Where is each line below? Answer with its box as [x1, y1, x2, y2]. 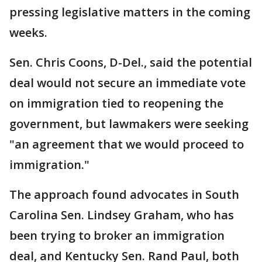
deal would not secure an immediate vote [9, 75, 246, 91]
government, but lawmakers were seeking [9, 116, 249, 132]
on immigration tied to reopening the [9, 95, 223, 112]
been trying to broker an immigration [9, 227, 225, 244]
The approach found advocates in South [9, 187, 239, 203]
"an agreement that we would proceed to [9, 136, 244, 153]
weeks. [9, 25, 47, 41]
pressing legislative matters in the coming [9, 4, 250, 20]
